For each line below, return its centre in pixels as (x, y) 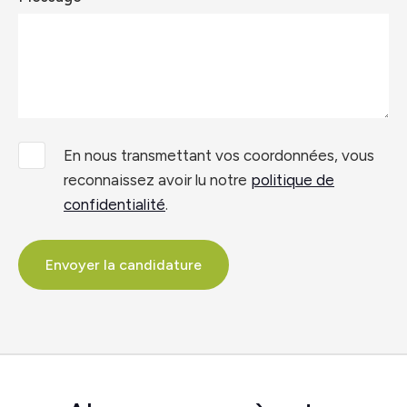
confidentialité (114, 204)
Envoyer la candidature (124, 264)
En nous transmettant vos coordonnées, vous (219, 155)
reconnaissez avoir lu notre (157, 179)
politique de (293, 179)
